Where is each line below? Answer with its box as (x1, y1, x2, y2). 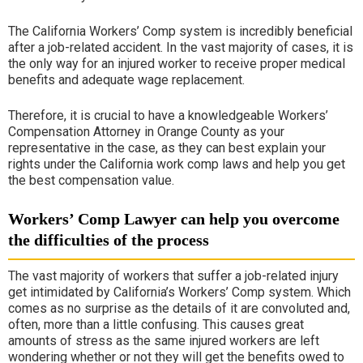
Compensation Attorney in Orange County (8, 124, 240, 139)
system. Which (265, 284, 351, 300)
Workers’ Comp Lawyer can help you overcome (8, 210, 340, 228)
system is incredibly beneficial (176, 23, 352, 39)
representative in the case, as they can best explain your (8, 140, 326, 156)
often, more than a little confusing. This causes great (8, 317, 304, 332)
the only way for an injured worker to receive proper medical (8, 56, 345, 71)
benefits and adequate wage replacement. (8, 72, 245, 88)
